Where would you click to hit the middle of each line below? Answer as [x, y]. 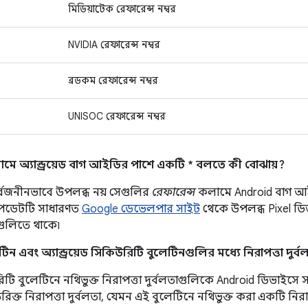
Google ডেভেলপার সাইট [141, 209]
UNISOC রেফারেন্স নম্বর [117, 116]
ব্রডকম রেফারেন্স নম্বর [113, 80]
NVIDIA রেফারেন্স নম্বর [114, 45]
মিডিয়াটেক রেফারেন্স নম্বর [122, 9]
